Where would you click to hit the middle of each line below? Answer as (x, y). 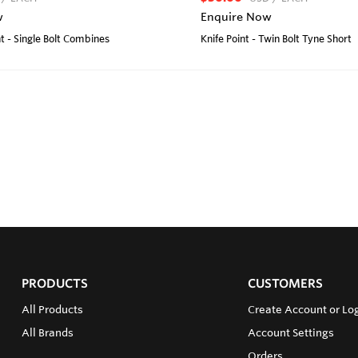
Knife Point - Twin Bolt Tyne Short (276, 39)
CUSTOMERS (285, 283)
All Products (52, 309)
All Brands (47, 332)
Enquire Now (236, 17)
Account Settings (290, 332)
